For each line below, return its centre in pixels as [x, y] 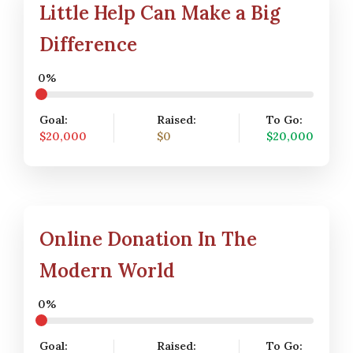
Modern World [107, 271]
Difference [88, 45]
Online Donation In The [148, 239]
